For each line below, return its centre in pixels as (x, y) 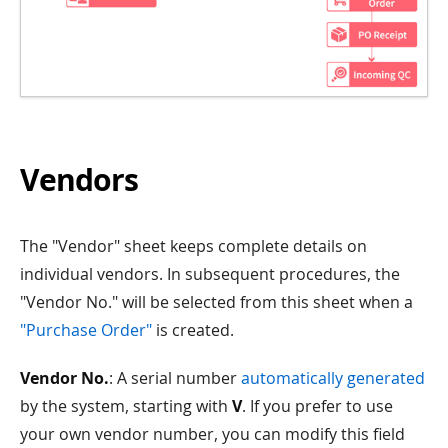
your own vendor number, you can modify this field (212, 433)
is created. (193, 329)
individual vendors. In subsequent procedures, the (210, 273)
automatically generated (333, 377)
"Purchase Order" (86, 329)
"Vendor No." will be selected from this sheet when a (216, 301)
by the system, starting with (126, 405)
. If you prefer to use (317, 405)
